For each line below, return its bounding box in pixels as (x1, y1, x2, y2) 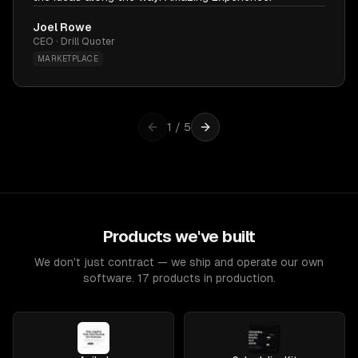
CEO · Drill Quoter (33, 36, 115, 47)
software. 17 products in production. (82, 272, 276, 284)
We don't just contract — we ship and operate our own (34, 256, 324, 268)
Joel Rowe (33, 21, 92, 34)
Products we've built (102, 228, 256, 245)
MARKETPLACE (38, 54, 98, 63)
